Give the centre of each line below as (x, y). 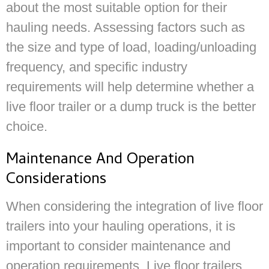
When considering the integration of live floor (134, 206)
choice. (27, 126)
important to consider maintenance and (118, 246)
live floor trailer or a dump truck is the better (131, 106)
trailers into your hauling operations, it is (121, 226)
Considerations (56, 180)
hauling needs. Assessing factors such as (125, 27)
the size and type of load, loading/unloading (131, 47)
